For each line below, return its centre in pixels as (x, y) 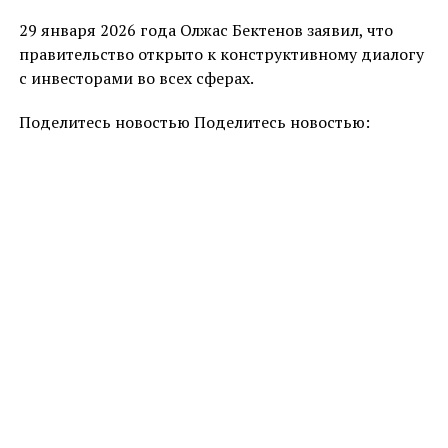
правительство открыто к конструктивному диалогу (221, 54)
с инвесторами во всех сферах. (136, 78)
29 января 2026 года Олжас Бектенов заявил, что (205, 30)
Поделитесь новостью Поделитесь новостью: (194, 122)
